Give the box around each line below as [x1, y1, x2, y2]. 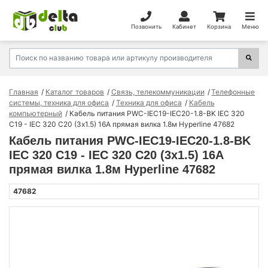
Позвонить [130, 23, 162, 30]
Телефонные [211, 87, 255, 96]
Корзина [206, 23, 231, 30]
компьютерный [9, 108, 62, 118]
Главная [9, 87, 38, 96]
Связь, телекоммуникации [111, 87, 205, 96]
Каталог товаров [45, 87, 104, 96]
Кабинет [172, 23, 196, 30]
